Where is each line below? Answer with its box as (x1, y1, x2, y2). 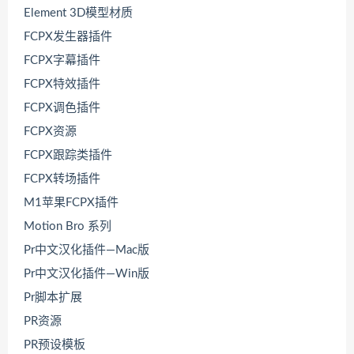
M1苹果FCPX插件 (24, 197, 119, 209)
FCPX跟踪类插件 (24, 149, 112, 162)
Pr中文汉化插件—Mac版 (24, 244, 149, 257)
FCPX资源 (24, 126, 77, 138)
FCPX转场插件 (24, 173, 100, 186)
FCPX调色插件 (24, 102, 100, 115)
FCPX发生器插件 (24, 31, 112, 43)
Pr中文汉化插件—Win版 (24, 268, 149, 281)
